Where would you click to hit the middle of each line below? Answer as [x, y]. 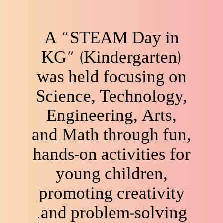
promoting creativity [111, 193]
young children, [111, 174]
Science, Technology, [111, 96]
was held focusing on [111, 77]
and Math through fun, [111, 135]
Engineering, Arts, [111, 115]
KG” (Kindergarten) [111, 57]
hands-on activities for [111, 154]
